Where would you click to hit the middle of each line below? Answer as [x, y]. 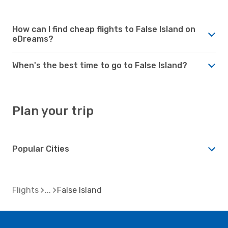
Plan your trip [53, 111]
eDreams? [33, 39]
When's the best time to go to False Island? [100, 65]
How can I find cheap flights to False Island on [104, 29]
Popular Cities [41, 149]
